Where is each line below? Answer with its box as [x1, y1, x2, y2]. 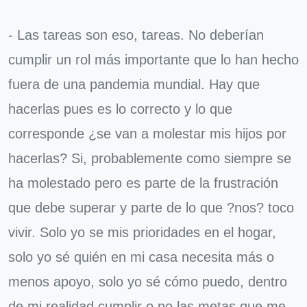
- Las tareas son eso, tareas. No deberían [8, 27, 264, 42]
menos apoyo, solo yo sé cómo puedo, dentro [8, 274, 287, 289]
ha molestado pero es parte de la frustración [8, 175, 278, 191]
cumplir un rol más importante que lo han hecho [8, 52, 299, 67]
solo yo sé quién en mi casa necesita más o [8, 249, 274, 265]
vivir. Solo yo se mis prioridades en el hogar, [8, 225, 276, 240]
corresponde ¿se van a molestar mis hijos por [8, 126, 286, 141]
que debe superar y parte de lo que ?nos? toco [8, 200, 294, 215]
